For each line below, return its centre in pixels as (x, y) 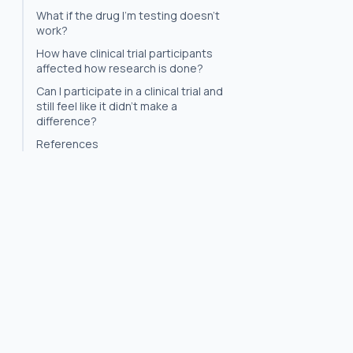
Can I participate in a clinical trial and (130, 91)
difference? (67, 121)
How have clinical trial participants (124, 53)
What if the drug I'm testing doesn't (128, 15)
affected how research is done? (120, 68)
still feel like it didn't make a (107, 106)
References (67, 144)
